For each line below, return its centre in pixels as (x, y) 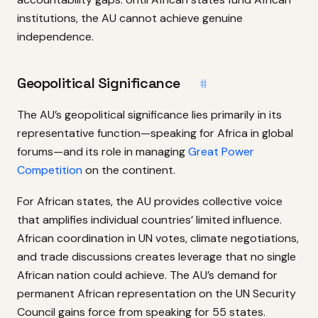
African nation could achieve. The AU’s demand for (147, 275)
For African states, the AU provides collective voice (150, 201)
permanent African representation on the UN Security (157, 293)
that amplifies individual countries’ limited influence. (149, 219)
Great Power (221, 151)
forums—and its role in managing (103, 151)
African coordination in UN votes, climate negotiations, (158, 238)
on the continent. (129, 170)
